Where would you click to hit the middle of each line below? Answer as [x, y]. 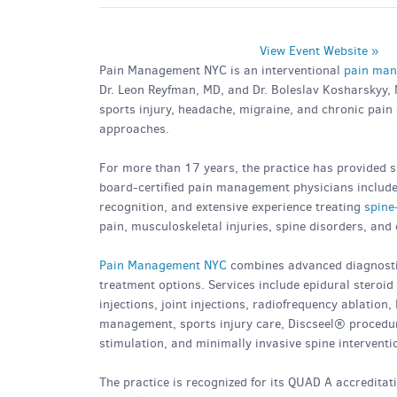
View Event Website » [319, 51]
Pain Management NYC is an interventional [222, 70]
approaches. [134, 129]
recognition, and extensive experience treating [232, 207]
